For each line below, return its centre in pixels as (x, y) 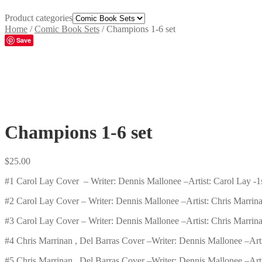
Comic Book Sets (67, 29)
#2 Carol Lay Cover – (46, 201)
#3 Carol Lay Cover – (46, 220)
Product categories (39, 18)
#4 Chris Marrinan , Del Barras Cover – (78, 240)
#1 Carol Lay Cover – (48, 181)
